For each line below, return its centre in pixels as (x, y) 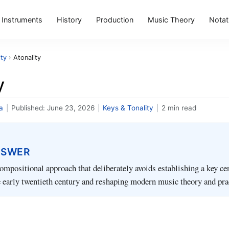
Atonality (27, 58)
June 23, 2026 (71, 108)
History (70, 19)
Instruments (22, 19)
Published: (29, 108)
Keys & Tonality (128, 108)
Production (115, 19)
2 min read (179, 108)
